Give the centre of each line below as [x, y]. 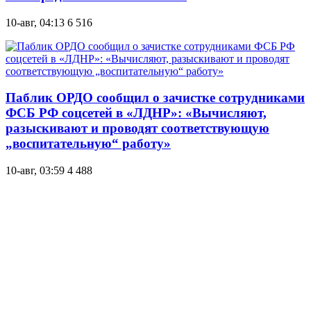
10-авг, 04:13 [35, 22]
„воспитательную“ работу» [88, 144]
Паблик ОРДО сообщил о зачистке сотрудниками [155, 98]
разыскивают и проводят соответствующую [137, 128]
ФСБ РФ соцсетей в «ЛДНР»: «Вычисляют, [136, 113]
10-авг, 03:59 [35, 170]
